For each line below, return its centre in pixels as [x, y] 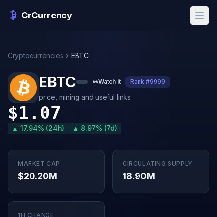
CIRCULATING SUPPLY [158, 163]
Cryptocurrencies [36, 55]
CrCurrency [47, 15]
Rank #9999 [148, 82]
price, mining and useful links [85, 97]
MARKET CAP [39, 163]
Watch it [109, 82]
